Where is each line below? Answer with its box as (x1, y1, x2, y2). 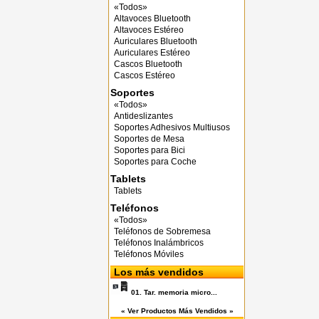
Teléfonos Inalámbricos (114, 238, 204, 248)
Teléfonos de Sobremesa (114, 226, 211, 236)
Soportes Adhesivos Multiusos (114, 122, 230, 132)
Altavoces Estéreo (114, 25, 184, 35)
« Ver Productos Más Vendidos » (120, 307, 234, 315)
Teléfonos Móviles (114, 249, 184, 259)
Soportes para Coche (114, 157, 197, 167)
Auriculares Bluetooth (114, 36, 197, 46)
